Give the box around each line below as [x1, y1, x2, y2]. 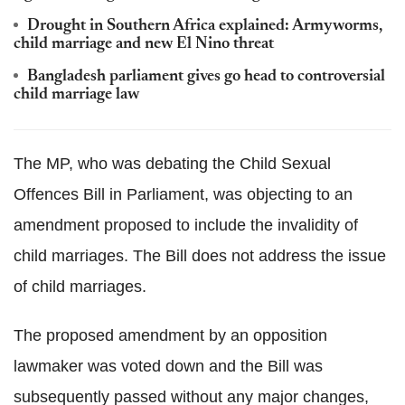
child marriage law [14, 87, 139, 103]
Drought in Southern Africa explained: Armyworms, [27, 18, 382, 34]
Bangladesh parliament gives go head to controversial [27, 69, 385, 85]
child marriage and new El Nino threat [14, 36, 274, 52]
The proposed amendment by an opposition [14, 326, 327, 344]
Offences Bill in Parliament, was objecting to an [14, 185, 353, 203]
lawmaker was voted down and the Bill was [14, 357, 323, 375]
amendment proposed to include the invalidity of [14, 216, 358, 234]
